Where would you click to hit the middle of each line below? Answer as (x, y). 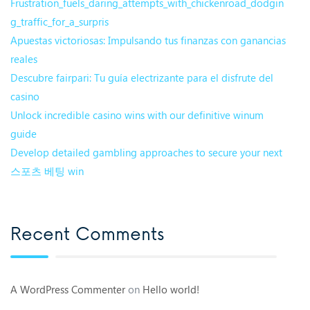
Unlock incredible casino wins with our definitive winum (137, 115)
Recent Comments (87, 235)
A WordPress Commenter (68, 290)
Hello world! (171, 290)
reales (24, 58)
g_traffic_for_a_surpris (60, 21)
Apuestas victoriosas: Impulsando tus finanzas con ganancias (148, 40)
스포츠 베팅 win (47, 171)
